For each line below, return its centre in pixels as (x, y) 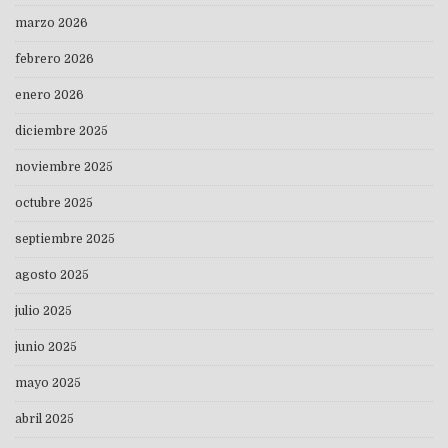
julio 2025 (43, 311)
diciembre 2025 (61, 131)
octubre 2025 (54, 203)
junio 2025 (46, 347)
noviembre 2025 (64, 167)
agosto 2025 (52, 275)
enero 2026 (49, 95)
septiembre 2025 (65, 239)
